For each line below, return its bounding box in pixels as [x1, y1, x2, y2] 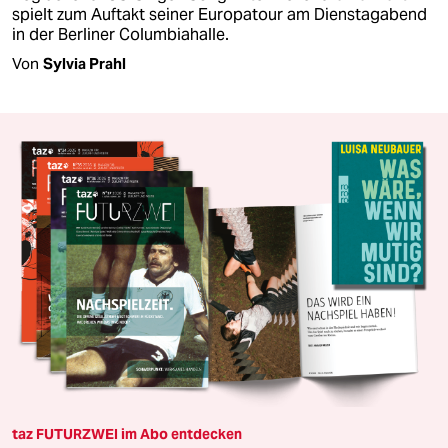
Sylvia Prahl [43, 53, 126, 73]
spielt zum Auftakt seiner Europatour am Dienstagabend [12, 3, 427, 25]
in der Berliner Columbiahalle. [12, 23, 229, 45]
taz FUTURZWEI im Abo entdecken [12, 425, 242, 444]
